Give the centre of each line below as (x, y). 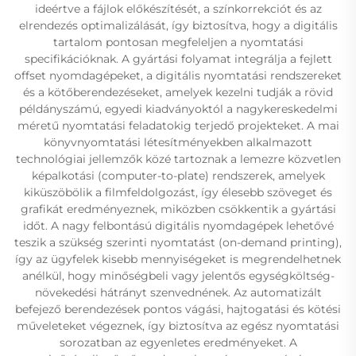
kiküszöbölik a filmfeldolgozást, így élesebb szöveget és (178, 192)
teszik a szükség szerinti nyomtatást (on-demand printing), (178, 242)
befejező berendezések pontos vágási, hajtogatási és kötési (178, 309)
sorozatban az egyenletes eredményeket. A (178, 342)
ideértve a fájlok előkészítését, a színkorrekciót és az (178, 9)
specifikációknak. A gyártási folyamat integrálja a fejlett (178, 59)
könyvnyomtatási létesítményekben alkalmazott (178, 142)
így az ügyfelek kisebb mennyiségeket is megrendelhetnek (178, 259)
